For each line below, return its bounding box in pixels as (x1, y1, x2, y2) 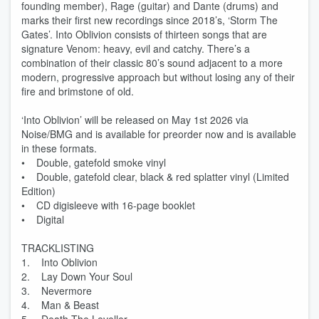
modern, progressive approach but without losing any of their (21, 70, 295, 84)
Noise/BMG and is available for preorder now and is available (21, 127, 296, 141)
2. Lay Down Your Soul (21, 269, 132, 283)
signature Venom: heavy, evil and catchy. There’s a (21, 41, 250, 56)
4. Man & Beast (21, 298, 99, 312)
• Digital (21, 212, 64, 226)
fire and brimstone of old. (21, 84, 137, 98)
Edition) (21, 184, 56, 198)
